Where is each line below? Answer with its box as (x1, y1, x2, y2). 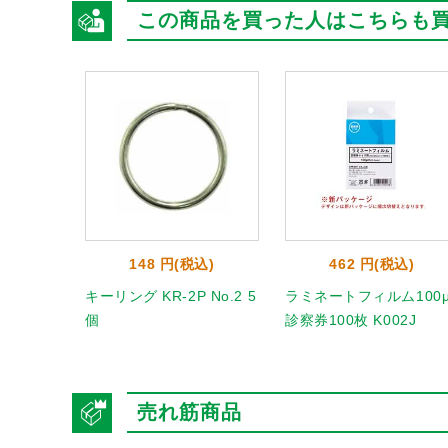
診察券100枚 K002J (285, 312, 417, 328)
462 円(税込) (329, 256, 415, 272)
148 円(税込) (129, 256, 215, 272)
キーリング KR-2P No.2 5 (85, 288, 257, 304)
